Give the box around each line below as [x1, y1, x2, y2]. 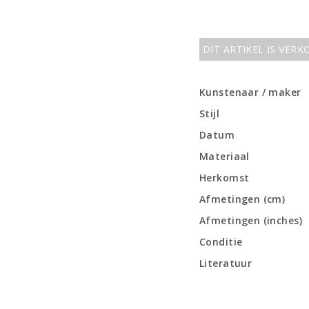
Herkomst [199, 171, 250, 184]
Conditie [199, 235, 243, 248]
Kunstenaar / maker [199, 86, 301, 99]
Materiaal [199, 150, 250, 163]
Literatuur [199, 257, 252, 270]
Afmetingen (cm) [199, 192, 286, 206]
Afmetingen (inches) [199, 214, 302, 227]
